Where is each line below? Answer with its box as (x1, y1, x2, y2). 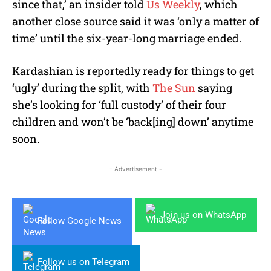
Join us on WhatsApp (160, 209, 246, 220)
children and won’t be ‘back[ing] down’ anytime (12, 114, 253, 129)
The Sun (152, 80, 195, 95)
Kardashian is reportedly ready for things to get (12, 63, 254, 78)
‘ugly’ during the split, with (12, 80, 152, 95)
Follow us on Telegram (38, 256, 129, 267)
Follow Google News (38, 215, 122, 227)
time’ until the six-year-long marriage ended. (12, 30, 241, 45)
